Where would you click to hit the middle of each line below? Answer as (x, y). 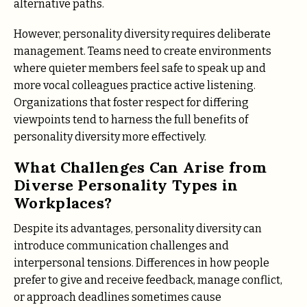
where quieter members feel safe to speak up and (140, 68)
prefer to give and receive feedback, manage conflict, (148, 280)
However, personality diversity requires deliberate (142, 34)
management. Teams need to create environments (143, 51)
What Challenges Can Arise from (140, 168)
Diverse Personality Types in (126, 185)
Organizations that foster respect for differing (131, 102)
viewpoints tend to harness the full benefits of (131, 119)
